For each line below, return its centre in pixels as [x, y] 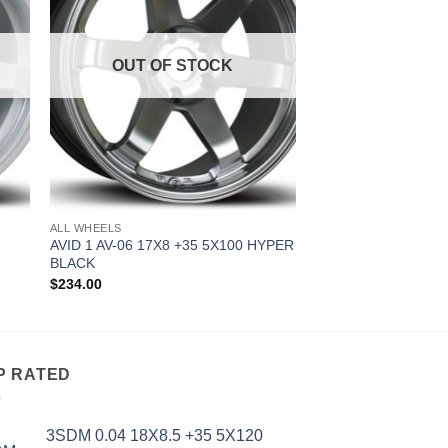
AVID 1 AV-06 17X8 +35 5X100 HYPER [171, 245]
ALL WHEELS [85, 227]
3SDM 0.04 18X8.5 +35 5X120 [154, 436]
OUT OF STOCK [173, 66]
